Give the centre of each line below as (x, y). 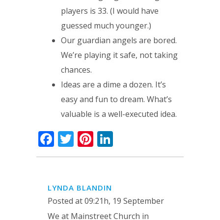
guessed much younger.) (106, 26)
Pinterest (126, 139)
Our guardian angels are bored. (119, 40)
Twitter (100, 139)
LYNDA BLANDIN (80, 188)
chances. (76, 70)
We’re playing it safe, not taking (119, 55)
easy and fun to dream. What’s (116, 99)
